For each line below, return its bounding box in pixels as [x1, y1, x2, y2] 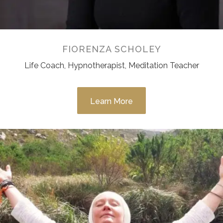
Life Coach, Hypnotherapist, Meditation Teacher [24, 61, 199, 71]
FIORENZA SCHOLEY [62, 44, 161, 55]
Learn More [90, 96, 133, 106]
